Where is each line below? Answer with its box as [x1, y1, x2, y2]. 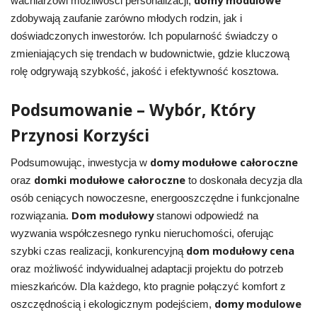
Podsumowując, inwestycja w [10, 156, 150, 168]
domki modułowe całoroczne [33, 172, 185, 187]
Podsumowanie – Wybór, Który [10, 98, 255, 121]
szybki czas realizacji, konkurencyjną [10, 245, 186, 257]
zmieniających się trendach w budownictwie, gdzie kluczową [10, 47, 289, 59]
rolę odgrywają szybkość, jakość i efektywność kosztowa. [10, 65, 279, 77]
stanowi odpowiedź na [153, 209, 258, 221]
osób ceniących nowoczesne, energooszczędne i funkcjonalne [10, 192, 299, 204]
